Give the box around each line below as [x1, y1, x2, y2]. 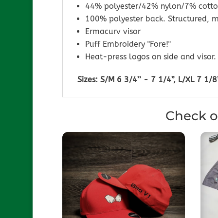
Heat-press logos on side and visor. [85, 52, 216, 61]
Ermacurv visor [85, 26, 141, 36]
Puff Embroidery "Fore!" [85, 39, 171, 49]
